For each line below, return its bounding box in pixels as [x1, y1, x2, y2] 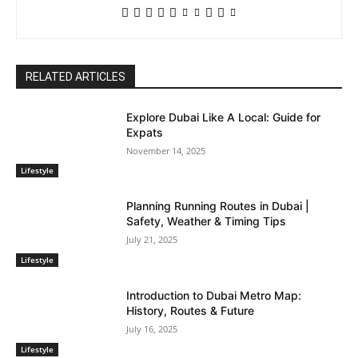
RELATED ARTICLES [26, 70, 125, 83]
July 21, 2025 [126, 233, 178, 246]
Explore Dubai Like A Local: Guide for [126, 109, 321, 124]
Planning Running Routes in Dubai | [126, 199, 310, 213]
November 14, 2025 [126, 144, 206, 157]
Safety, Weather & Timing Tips [126, 214, 287, 229]
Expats [126, 125, 164, 139]
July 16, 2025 [126, 323, 178, 336]
